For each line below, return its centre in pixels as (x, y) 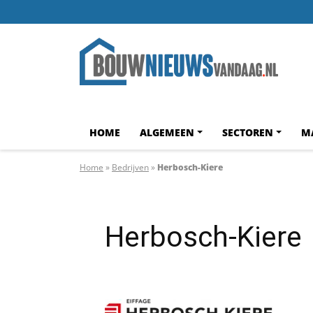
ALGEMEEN (167, 132)
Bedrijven (130, 167)
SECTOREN (247, 132)
